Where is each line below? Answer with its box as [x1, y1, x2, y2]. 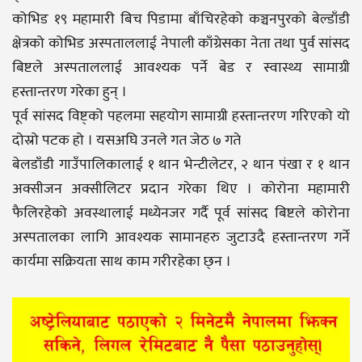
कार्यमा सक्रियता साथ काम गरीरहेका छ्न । [12, 250, 231, 275]
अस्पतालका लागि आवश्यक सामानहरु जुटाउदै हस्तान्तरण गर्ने [12, 225, 350, 250]
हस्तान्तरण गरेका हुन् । [12, 80, 127, 105]
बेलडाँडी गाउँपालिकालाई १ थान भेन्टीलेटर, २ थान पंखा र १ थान [12, 153, 350, 178]
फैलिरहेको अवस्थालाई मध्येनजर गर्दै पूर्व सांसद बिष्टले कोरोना [12, 201, 350, 226]
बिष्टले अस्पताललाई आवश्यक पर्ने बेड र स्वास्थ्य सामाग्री [12, 56, 350, 81]
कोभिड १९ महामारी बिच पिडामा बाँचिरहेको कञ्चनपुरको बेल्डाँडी [12, 7, 350, 32]
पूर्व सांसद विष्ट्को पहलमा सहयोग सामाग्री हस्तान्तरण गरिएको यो [12, 104, 350, 129]
